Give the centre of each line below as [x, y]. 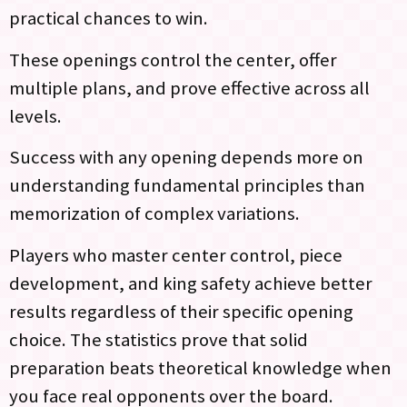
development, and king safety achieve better [191, 283]
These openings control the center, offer [173, 60]
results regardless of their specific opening [181, 311]
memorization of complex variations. [154, 214]
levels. [35, 116]
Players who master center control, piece [176, 255]
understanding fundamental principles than [187, 186]
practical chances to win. [109, 19]
